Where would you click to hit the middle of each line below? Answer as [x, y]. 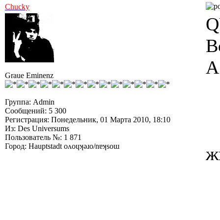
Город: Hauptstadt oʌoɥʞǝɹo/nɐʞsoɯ [62, 146]
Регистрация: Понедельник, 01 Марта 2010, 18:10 [88, 120]
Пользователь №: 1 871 [43, 137]
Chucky [17, 7]
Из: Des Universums [37, 128]
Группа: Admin [30, 102]
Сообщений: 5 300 [36, 111]
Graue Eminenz [29, 75]
